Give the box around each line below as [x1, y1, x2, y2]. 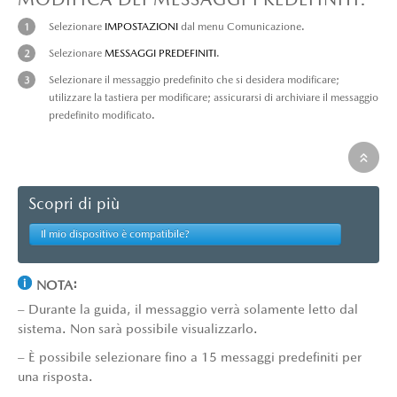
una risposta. [18, 368, 93, 384]
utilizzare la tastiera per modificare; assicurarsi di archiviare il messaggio [49, 90, 378, 104]
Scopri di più [28, 193, 120, 213]
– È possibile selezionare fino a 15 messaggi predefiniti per [18, 348, 362, 364]
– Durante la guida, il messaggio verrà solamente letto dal [18, 300, 358, 316]
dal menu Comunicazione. [178, 19, 305, 33]
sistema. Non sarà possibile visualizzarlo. [18, 320, 258, 336]
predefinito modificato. [49, 108, 155, 121]
